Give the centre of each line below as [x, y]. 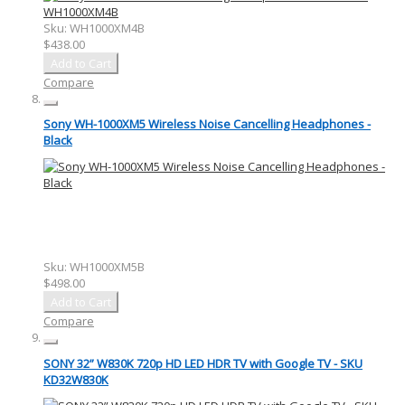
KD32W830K [76, 379]
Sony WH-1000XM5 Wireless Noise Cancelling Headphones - [207, 124]
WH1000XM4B [107, 28]
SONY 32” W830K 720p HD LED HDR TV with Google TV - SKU [203, 363]
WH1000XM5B [107, 267]
